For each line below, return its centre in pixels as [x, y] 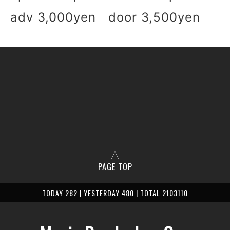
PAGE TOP [115, 167]
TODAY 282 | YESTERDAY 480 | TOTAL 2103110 [115, 193]
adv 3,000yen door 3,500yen [105, 17]
